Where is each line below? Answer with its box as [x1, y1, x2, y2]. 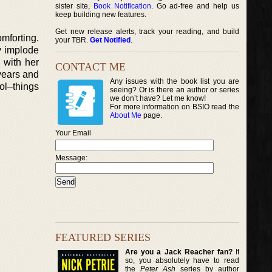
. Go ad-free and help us [151, 2, 240, 10]
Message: [55, 154, 87, 162]
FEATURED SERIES [55, 231, 151, 243]
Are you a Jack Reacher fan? [125, 247, 233, 256]
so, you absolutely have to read [125, 256, 240, 265]
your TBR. [55, 36, 90, 44]
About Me [110, 111, 141, 120]
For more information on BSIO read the [110, 103, 240, 111]
